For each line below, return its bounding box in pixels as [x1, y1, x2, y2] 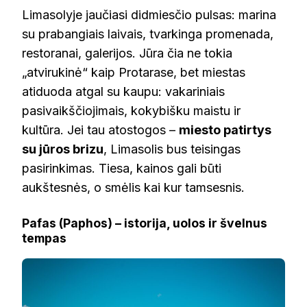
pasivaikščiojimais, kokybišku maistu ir [22, 103, 241, 119]
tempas [22, 231, 66, 246]
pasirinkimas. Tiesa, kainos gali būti [22, 161, 221, 176]
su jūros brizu [22, 142, 103, 157]
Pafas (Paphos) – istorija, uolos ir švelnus [22, 216, 267, 231]
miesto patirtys [179, 123, 271, 138]
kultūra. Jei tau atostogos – [22, 123, 179, 138]
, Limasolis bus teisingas [103, 142, 241, 157]
